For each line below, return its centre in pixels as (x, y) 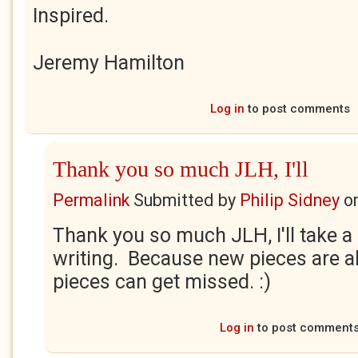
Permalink (91, 200)
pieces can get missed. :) (162, 282)
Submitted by (185, 200)
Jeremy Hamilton (109, 63)
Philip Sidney (290, 200)
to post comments (297, 109)
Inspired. (71, 16)
